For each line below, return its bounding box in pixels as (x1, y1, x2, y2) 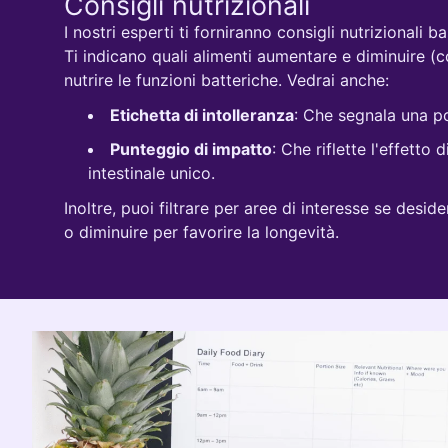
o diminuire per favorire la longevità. (64, 221, 339, 242)
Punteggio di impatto (110, 139, 272, 160)
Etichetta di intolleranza (110, 104, 294, 125)
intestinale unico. (88, 163, 215, 184)
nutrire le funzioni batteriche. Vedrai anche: (64, 70, 389, 91)
